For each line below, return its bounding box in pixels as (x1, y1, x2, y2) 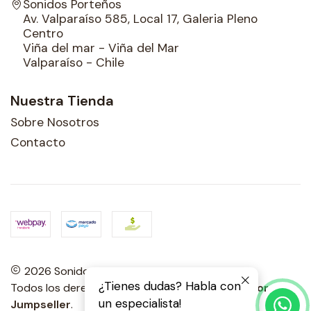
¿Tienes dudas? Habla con (99, 278, 241, 294)
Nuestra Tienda (10, 91, 114, 110)
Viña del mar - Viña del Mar (23, 40, 179, 56)
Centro (23, 25, 63, 41)
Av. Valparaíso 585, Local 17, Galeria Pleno (23, 10, 258, 26)
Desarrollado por (177, 280, 269, 296)
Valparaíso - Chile (23, 54, 124, 70)
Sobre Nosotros (10, 115, 99, 131)
